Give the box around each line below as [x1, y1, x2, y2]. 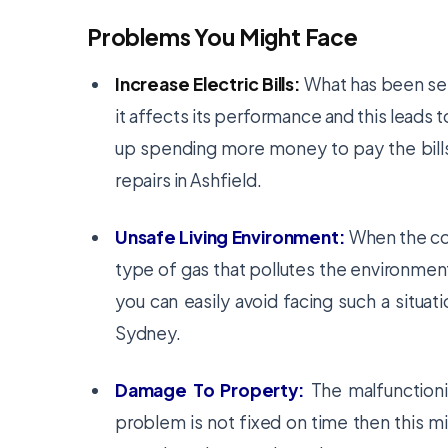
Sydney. [115, 322, 181, 344]
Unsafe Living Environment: [115, 226, 346, 248]
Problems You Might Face [87, 23, 358, 51]
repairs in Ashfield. [115, 169, 262, 191]
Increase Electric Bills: [115, 73, 301, 95]
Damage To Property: [115, 379, 305, 401]
